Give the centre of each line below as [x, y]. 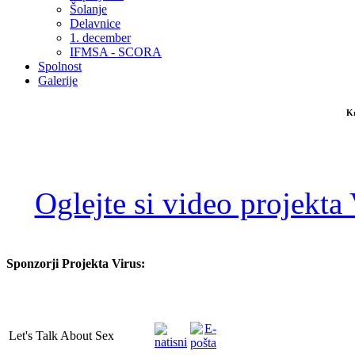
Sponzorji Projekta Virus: [76, 263]
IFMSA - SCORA [116, 52]
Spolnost [60, 66]
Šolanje [88, 9]
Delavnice [95, 23]
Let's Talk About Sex [61, 335]
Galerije [58, 80]
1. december [100, 38]
